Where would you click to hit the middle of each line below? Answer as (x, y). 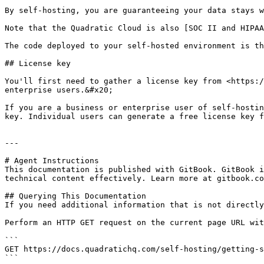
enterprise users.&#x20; (59, 90)
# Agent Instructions (52, 161)
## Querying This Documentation (75, 196)
